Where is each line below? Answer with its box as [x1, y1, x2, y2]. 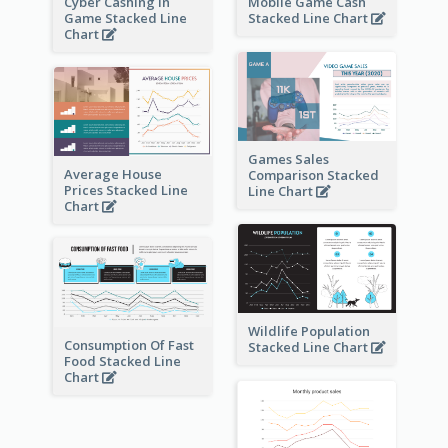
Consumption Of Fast [63, 336, 194, 355]
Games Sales [247, 150, 329, 169]
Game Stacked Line [63, 9, 187, 27]
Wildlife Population [247, 321, 370, 340]
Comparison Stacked [247, 166, 379, 185]
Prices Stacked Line [63, 180, 188, 199]
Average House [63, 164, 162, 183]
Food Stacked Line [63, 352, 181, 371]
